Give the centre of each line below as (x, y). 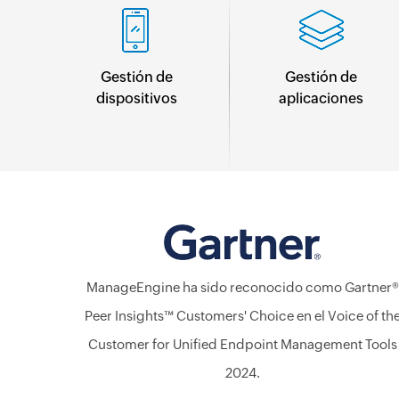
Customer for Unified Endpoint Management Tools (242, 344)
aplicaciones (322, 98)
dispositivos (136, 98)
